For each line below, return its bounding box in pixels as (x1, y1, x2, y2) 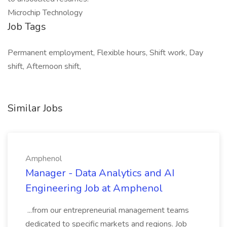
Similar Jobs (8, 101, 63, 115)
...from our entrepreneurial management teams (25, 205, 189, 216)
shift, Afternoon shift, (8, 61, 81, 72)
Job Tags (8, 20, 46, 33)
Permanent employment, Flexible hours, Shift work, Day (8, 47, 203, 58)
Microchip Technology (8, 7, 83, 18)
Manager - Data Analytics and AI (25, 166, 174, 180)
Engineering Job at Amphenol (25, 181, 163, 195)
